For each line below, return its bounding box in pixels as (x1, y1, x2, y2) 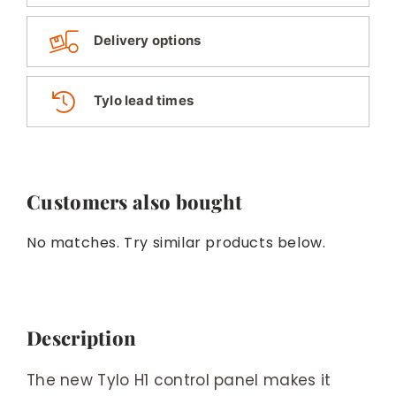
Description (27, 324, 137, 351)
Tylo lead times (94, 92, 194, 110)
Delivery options (94, 32, 202, 49)
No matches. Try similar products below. (27, 232, 326, 253)
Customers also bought (27, 187, 243, 215)
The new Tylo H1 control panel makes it (26, 369, 331, 391)
